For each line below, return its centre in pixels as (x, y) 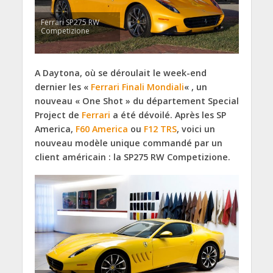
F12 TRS (160, 129)
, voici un (196, 129)
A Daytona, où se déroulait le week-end (120, 73)
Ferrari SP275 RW (70, 22)
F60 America (101, 129)
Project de (58, 115)
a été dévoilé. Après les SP (168, 115)
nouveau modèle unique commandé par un (128, 143)
